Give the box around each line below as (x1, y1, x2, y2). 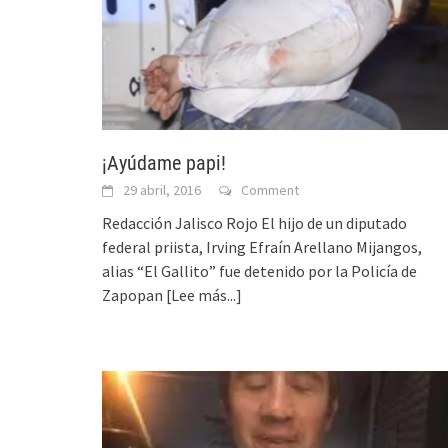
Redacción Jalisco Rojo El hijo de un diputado (102, 213, 407, 234)
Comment (241, 181, 299, 200)
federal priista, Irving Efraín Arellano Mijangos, (102, 237, 422, 258)
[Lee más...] (166, 285, 242, 306)
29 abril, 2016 (123, 181, 201, 200)
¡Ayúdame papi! (102, 151, 226, 176)
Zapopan (102, 285, 166, 306)
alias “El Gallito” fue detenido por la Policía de (102, 261, 417, 282)
